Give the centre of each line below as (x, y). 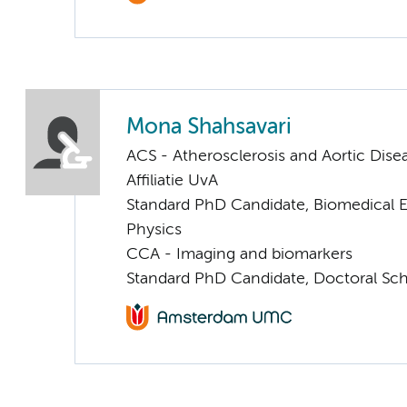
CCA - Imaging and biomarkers (239, 254)
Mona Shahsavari (209, 127)
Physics (154, 229)
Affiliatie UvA (172, 180)
